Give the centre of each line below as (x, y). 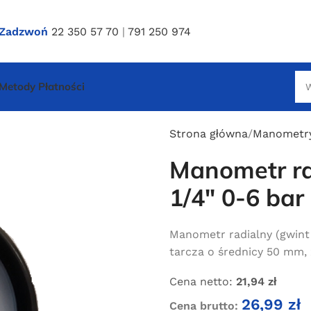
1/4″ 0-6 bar (237, 197)
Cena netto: (201, 281)
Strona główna (209, 134)
